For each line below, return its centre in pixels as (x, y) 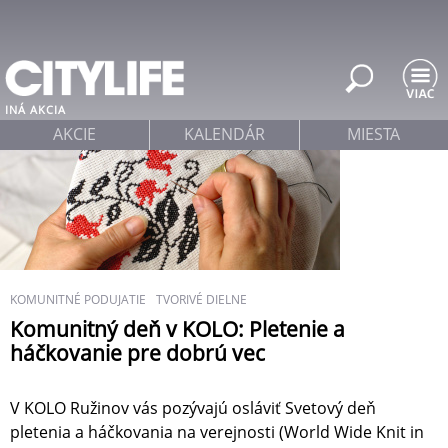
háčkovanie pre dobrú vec (137, 353)
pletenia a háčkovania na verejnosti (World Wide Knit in (217, 432)
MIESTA (374, 134)
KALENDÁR (224, 134)
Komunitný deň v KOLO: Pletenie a (177, 329)
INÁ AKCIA (35, 109)
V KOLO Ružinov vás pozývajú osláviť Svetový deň (193, 408)
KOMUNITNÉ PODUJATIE (78, 299)
